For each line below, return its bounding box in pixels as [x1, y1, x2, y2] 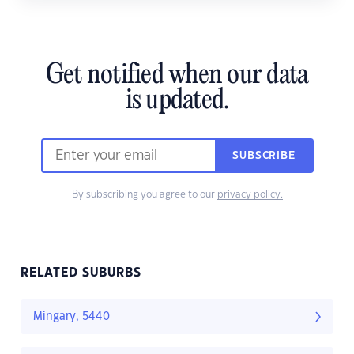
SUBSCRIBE [232, 151, 296, 161]
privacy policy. [217, 190, 283, 200]
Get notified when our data [45, 61, 309, 92]
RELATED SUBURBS [21, 267, 141, 280]
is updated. [125, 86, 229, 117]
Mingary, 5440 [33, 311, 110, 323]
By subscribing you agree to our [71, 190, 217, 200]
